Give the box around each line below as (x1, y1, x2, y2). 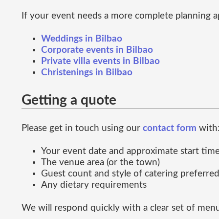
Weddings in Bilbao (41, 34, 122, 44)
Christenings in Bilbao (41, 67, 132, 77)
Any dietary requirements (41, 180, 147, 190)
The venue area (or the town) (41, 157, 160, 167)
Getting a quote (22, 93, 116, 107)
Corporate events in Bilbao (41, 45, 153, 55)
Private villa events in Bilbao (41, 56, 160, 66)
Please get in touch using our (22, 123, 143, 133)
